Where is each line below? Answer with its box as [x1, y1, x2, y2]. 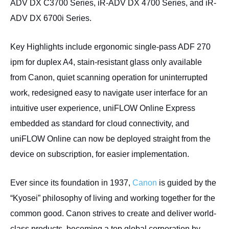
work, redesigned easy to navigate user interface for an [10, 88, 208, 97]
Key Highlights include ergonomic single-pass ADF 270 [10, 42, 211, 51]
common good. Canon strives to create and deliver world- [10, 209, 216, 218]
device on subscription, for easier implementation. [10, 150, 189, 158]
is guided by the [157, 178, 216, 187]
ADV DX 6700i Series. [10, 14, 91, 22]
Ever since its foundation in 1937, [10, 178, 132, 187]
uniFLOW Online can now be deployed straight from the [10, 134, 211, 143]
